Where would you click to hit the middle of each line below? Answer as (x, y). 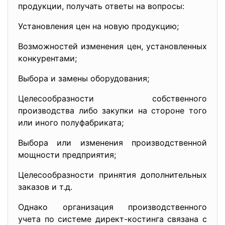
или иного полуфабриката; (71, 123)
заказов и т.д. (45, 187)
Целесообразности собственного (113, 98)
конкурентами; (47, 58)
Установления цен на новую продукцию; (98, 26)
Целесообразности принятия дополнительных (113, 175)
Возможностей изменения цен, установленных (113, 46)
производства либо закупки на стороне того (113, 110)
